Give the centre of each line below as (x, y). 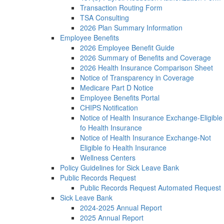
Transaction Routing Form (121, 7)
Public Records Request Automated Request (150, 187)
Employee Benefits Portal (120, 97)
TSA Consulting (104, 17)
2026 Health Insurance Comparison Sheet (146, 67)
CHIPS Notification (109, 107)
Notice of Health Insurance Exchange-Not (145, 137)
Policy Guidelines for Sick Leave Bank (119, 167)
